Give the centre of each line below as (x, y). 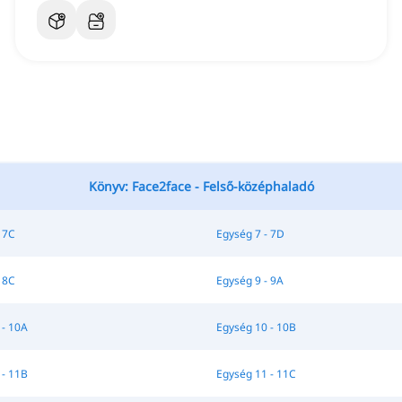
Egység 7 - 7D (250, 233)
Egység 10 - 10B (256, 327)
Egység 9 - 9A (249, 280)
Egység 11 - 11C (256, 373)
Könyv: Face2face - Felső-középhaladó (201, 186)
